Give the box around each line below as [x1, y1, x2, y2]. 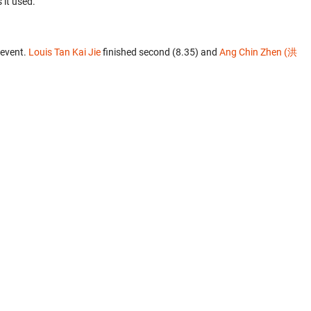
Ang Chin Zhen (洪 [219, 47, 297, 58]
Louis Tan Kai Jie [28, 47, 101, 58]
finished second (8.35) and [101, 47, 219, 58]
